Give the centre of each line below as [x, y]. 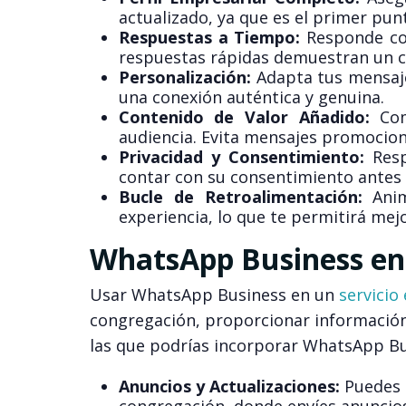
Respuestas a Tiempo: [209, 38]
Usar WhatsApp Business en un [214, 295]
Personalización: [184, 77]
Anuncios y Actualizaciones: [229, 387]
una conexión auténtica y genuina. [251, 97]
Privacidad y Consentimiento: [241, 157]
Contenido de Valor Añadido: [244, 117]
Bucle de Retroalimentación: [240, 197]
